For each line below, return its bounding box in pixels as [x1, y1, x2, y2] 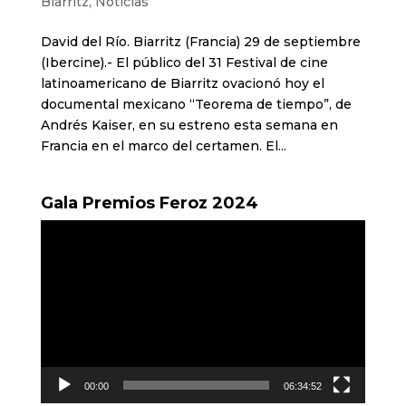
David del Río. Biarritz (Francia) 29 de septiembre [40, 34, 361, 51]
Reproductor [39, 221, 123, 238]
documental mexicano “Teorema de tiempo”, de [40, 96, 352, 113]
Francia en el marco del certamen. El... [40, 138, 286, 155]
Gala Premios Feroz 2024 [40, 193, 258, 214]
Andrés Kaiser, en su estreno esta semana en [40, 117, 338, 134]
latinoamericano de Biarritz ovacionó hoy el [40, 75, 324, 92]
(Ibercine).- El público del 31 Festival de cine [40, 54, 328, 72]
